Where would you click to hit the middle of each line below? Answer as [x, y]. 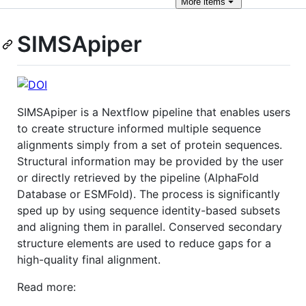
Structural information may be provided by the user [150, 161]
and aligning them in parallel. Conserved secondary [150, 226]
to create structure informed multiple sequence [139, 128]
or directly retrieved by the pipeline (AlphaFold [138, 177]
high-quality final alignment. [89, 259]
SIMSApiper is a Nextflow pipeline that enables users [154, 112]
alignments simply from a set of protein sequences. [150, 144]
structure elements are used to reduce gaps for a [144, 243]
